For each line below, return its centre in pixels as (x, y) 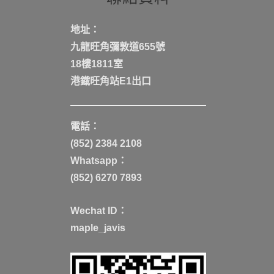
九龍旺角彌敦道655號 (117, 46)
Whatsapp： (98, 161)
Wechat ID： (98, 210)
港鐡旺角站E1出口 (110, 81)
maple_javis (98, 228)
